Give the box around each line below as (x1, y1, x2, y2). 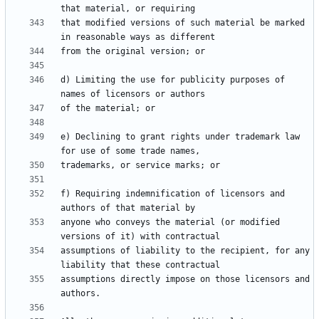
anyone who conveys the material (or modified (61, 217, 280, 228)
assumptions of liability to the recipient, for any (61, 246, 310, 256)
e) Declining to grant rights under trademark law (61, 132, 300, 142)
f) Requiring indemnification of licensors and (61, 189, 285, 199)
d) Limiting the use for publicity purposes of (61, 75, 285, 85)
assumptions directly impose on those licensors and (61, 274, 310, 285)
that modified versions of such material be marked (61, 18, 305, 28)
